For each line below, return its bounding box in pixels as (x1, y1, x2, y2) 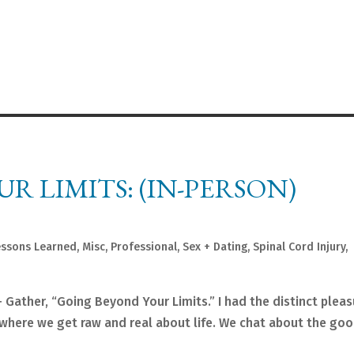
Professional (111, 240, 178, 254)
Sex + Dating (183, 240, 248, 254)
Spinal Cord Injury (253, 240, 346, 254)
